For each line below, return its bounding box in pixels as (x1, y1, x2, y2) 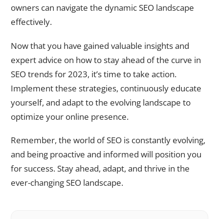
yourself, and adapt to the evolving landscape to (11, 96, 191, 108)
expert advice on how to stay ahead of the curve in (11, 54, 201, 66)
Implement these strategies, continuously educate (11, 82, 201, 94)
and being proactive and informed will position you (11, 149, 201, 160)
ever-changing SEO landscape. (11, 177, 123, 189)
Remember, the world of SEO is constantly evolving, (11, 134, 205, 146)
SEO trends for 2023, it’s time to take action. (11, 68, 176, 80)
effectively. (11, 16, 52, 28)
